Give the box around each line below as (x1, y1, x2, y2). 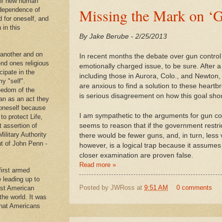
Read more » (79, 161, 116, 169)
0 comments (176, 183, 212, 191)
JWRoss (111, 183, 135, 191)
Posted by (79, 183, 111, 191)
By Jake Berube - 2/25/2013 (79, 33, 167, 41)
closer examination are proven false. (79, 152, 193, 160)
